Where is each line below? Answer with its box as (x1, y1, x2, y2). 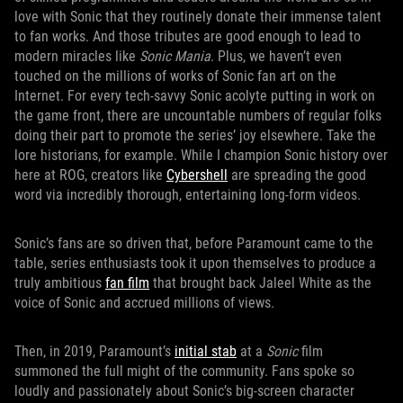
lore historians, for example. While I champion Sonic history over (14, 147, 388, 164)
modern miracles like (14, 48, 139, 65)
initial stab (175, 343, 237, 360)
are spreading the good (228, 166, 366, 184)
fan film (105, 274, 149, 291)
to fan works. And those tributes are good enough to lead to (14, 28, 361, 45)
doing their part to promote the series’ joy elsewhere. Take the (14, 127, 376, 144)
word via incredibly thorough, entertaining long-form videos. (14, 186, 361, 203)
